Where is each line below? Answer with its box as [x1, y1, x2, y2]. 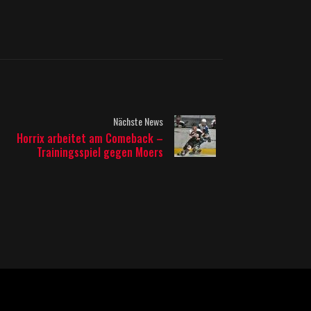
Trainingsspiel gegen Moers [36, 144, 163, 160]
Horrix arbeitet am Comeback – [16, 130, 163, 146]
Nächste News [112, 114, 163, 128]
